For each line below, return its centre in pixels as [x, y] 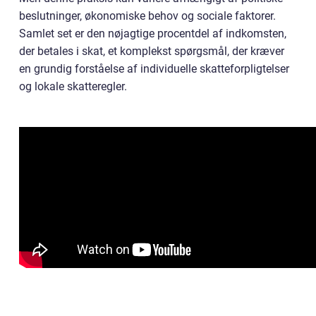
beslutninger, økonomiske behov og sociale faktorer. [147, 16]
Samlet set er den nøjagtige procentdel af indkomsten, [153, 34]
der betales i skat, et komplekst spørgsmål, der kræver [152, 51]
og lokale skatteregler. [73, 87]
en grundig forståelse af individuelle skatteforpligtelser [154, 69]
